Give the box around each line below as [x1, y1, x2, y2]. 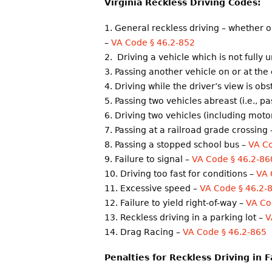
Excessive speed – [120, 183, 200, 194]
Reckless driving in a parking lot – [120, 212, 265, 223]
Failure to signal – [115, 154, 192, 165]
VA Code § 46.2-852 [111, 38, 195, 48]
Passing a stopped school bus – [115, 140, 248, 150]
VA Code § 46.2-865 [183, 227, 267, 237]
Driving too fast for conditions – [120, 169, 256, 179]
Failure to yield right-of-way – [120, 198, 246, 208]
